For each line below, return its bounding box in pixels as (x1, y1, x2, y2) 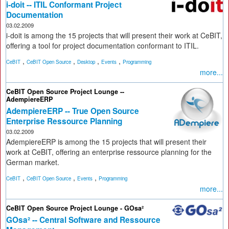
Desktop (77, 58, 95, 65)
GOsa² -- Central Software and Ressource (6, 214, 161, 225)
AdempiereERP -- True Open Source (6, 105, 139, 117)
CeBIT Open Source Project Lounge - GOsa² (6, 203, 144, 213)
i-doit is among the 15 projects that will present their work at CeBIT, (6, 30, 222, 40)
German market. (6, 157, 59, 167)
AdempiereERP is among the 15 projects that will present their (6, 136, 207, 147)
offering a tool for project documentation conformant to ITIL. (6, 40, 199, 51)
